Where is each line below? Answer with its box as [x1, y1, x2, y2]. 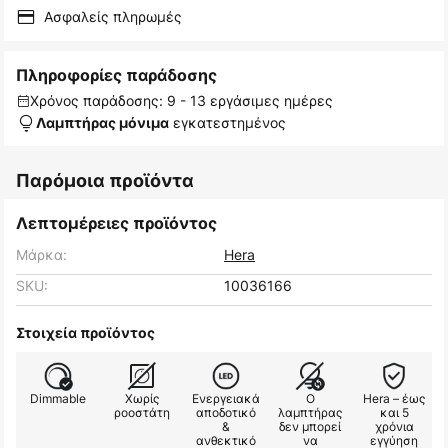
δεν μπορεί [279, 418, 341, 436]
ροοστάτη [114, 404, 170, 422]
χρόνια [374, 418, 414, 436]
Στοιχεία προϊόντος [16, 324, 155, 342]
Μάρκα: [16, 245, 67, 265]
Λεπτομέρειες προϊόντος [16, 213, 217, 234]
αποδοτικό [196, 404, 256, 422]
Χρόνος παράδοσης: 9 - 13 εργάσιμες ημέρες [30, 91, 333, 111]
